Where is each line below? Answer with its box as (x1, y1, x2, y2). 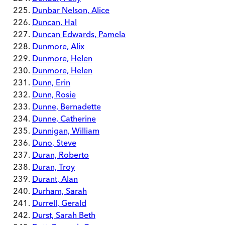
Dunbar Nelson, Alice (32, 5, 109, 15)
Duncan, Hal (32, 17, 77, 27)
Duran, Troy (32, 162, 75, 172)
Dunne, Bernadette (32, 101, 101, 111)
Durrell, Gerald (32, 198, 86, 208)
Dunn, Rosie (32, 89, 76, 99)
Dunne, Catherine (32, 114, 96, 124)
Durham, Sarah (32, 186, 87, 196)
